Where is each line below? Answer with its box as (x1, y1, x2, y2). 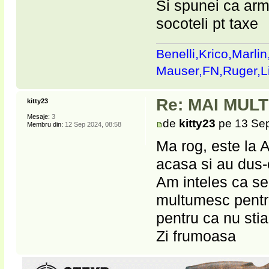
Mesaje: (27, 112, 50, 120)
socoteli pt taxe (156, 15, 259, 32)
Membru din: (27, 120, 63, 128)
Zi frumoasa (156, 228, 237, 245)
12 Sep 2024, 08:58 (63, 120, 121, 128)
